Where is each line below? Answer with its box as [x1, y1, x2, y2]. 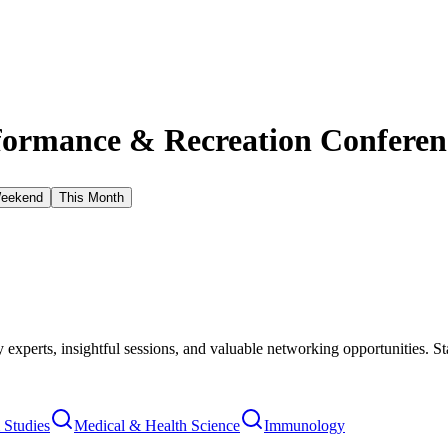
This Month [59, 189, 124, 205]
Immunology [264, 416, 345, 434]
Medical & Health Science [74, 416, 240, 434]
